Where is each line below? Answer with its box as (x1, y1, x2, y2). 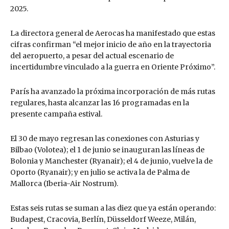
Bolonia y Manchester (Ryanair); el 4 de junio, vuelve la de (10, 156, 213, 166)
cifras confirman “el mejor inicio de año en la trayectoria (10, 39, 211, 49)
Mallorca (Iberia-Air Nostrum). (10, 178, 118, 188)
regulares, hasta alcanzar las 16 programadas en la (10, 98, 189, 107)
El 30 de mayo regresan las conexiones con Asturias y (10, 133, 199, 143)
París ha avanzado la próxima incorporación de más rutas (10, 86, 215, 96)
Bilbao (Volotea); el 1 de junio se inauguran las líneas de (10, 145, 204, 154)
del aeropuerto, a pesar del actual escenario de (10, 51, 174, 60)
